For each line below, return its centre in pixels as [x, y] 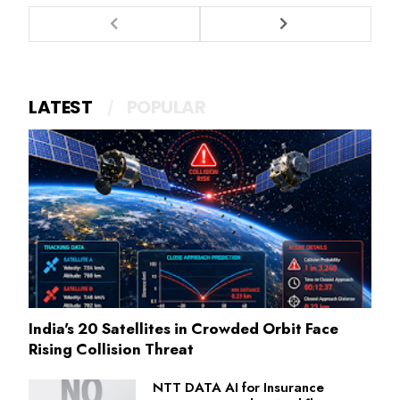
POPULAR [166, 107]
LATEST [60, 107]
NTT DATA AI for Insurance [238, 387]
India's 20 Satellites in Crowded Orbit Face [183, 328]
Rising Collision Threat [111, 349]
